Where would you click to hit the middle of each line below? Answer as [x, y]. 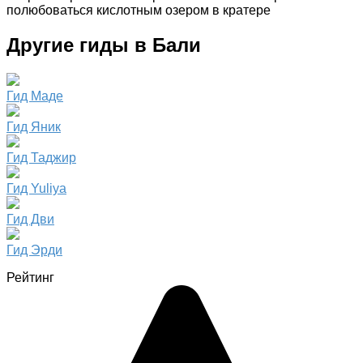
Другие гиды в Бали [104, 45]
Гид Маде [35, 96]
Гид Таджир [41, 158]
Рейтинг [30, 278]
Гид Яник [34, 127]
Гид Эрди [34, 250]
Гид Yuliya [36, 189]
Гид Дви [30, 220]
